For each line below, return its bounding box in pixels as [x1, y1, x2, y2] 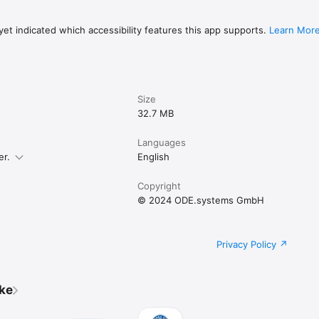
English [137, 150, 170, 162]
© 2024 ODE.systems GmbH [137, 194, 265, 206]
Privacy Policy [216, 238, 276, 250]
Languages [137, 136, 187, 148]
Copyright [137, 179, 182, 192]
